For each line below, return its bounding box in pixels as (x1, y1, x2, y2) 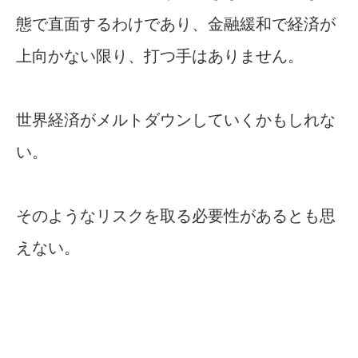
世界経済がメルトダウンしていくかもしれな (16, 111, 336, 129)
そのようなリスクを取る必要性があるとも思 (16, 207, 336, 225)
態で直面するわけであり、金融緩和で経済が (16, 15, 336, 34)
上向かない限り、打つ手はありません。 (16, 47, 304, 66)
